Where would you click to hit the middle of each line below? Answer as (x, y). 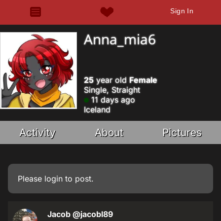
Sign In (182, 11)
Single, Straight (112, 90)
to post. (78, 179)
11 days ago (112, 100)
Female (143, 80)
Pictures (182, 132)
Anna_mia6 (120, 39)
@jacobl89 (93, 214)
